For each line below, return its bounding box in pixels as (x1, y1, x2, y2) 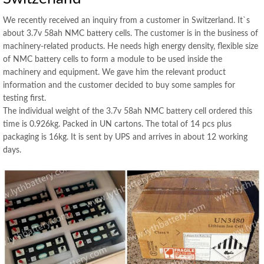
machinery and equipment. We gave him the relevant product (3, 68, 226, 77)
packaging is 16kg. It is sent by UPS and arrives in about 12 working (3, 133, 247, 141)
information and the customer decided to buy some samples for (3, 81, 235, 90)
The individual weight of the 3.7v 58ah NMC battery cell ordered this (3, 107, 252, 115)
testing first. (3, 94, 46, 103)
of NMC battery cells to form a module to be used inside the (3, 55, 222, 64)
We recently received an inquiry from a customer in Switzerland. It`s (3, 16, 250, 25)
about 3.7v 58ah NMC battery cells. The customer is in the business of (3, 29, 258, 38)
